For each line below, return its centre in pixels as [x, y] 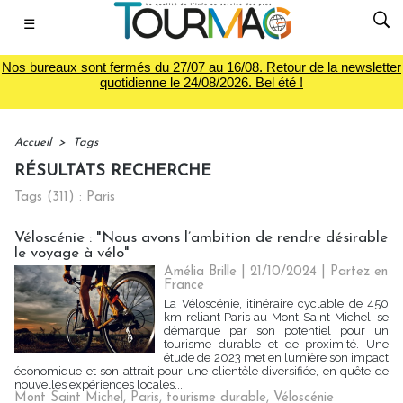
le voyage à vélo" [72, 253]
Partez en [359, 272]
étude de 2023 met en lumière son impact [276, 358]
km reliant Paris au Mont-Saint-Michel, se [276, 317]
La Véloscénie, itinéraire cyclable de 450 [276, 304]
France [184, 286]
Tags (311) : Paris [65, 197]
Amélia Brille [201, 272]
